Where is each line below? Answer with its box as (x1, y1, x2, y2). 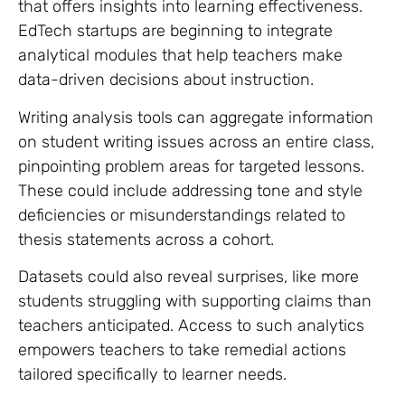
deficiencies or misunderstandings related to (18, 204, 345, 225)
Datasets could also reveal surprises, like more (18, 266, 359, 287)
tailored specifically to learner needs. (18, 363, 287, 384)
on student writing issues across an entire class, (18, 131, 374, 152)
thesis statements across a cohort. (18, 229, 274, 250)
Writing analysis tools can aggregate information (18, 107, 373, 127)
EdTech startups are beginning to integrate (18, 21, 333, 42)
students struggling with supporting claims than (18, 290, 372, 311)
